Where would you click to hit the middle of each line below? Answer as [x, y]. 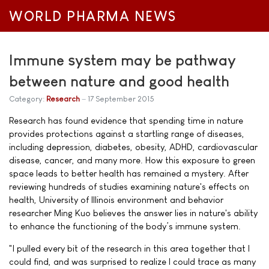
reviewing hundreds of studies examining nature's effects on [129, 186]
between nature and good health [119, 81]
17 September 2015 [121, 99]
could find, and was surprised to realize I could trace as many [132, 261]
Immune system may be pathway [122, 60]
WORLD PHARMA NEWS [93, 17]
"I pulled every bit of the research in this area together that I [129, 248]
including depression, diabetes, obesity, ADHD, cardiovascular [133, 147]
